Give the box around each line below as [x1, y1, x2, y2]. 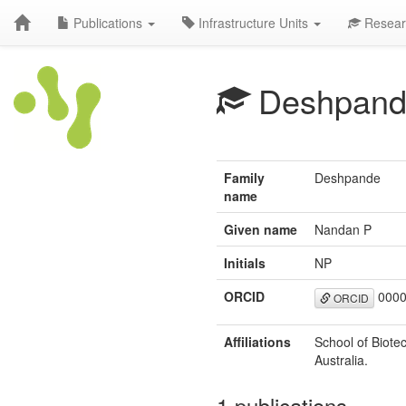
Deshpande [314, 169, 381, 187]
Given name [224, 220, 297, 238]
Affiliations [224, 333, 291, 351]
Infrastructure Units [195, 14, 312, 32]
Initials [224, 254, 266, 272]
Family [224, 169, 265, 187]
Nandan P [314, 220, 372, 238]
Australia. [314, 351, 368, 369]
